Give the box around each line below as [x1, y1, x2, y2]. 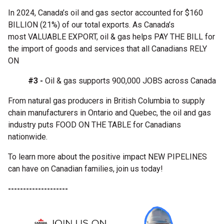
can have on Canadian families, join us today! [8, 163, 163, 173]
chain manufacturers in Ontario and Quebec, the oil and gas [8, 107, 211, 117]
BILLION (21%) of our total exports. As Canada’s [8, 19, 174, 29]
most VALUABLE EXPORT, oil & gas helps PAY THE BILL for [8, 31, 215, 41]
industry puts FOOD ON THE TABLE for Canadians [8, 119, 181, 129]
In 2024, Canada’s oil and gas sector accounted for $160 [8, 7, 203, 17]
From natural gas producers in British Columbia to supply [8, 95, 205, 105]
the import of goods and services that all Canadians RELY [8, 43, 207, 53]
